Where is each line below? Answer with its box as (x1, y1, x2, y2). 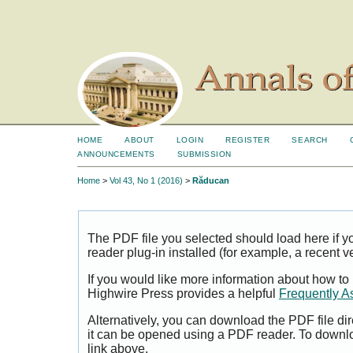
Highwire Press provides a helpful (87, 287, 279, 301)
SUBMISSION (176, 150, 232, 158)
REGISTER (225, 136, 270, 144)
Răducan (192, 176, 229, 186)
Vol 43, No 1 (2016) (110, 176, 183, 186)
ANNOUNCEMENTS (77, 150, 155, 158)
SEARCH (292, 136, 328, 144)
